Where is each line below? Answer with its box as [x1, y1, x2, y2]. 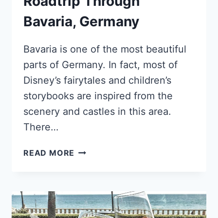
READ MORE [23, 147, 75, 158]
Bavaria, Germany [23, 13, 139, 30]
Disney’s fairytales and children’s [23, 74, 171, 86]
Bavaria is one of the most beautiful [23, 43, 186, 55]
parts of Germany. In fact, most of [23, 58, 178, 71]
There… [23, 121, 58, 133]
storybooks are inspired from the [23, 90, 173, 102]
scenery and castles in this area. [23, 105, 171, 117]
